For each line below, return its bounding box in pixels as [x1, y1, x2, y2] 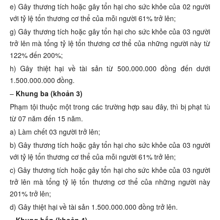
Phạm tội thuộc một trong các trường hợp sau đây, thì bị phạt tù [10, 102, 210, 112]
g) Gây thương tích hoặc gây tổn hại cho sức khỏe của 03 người [10, 27, 210, 37]
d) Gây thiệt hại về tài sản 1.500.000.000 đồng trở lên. [10, 202, 178, 212]
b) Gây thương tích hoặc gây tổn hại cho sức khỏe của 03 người [10, 140, 210, 150]
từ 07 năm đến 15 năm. [10, 113, 83, 124]
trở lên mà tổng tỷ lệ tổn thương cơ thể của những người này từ [10, 38, 210, 49]
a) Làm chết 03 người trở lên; [10, 127, 100, 137]
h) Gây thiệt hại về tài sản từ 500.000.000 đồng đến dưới [10, 63, 210, 74]
